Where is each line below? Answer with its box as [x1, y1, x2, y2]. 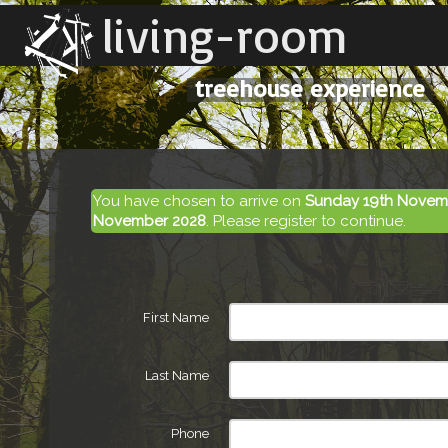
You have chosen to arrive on [93, 192, 306, 210]
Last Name [145, 368, 209, 383]
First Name [143, 310, 209, 325]
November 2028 [93, 212, 207, 230]
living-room [102, 5, 348, 65]
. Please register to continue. [206, 212, 407, 230]
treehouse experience [195, 73, 425, 103]
